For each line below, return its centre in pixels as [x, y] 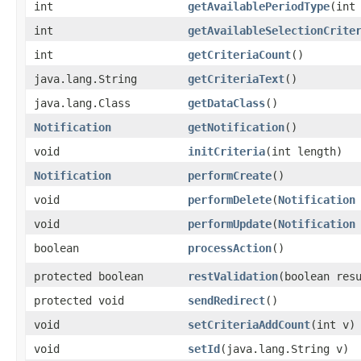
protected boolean [89, 276]
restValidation [233, 276]
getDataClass [226, 103]
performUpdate [230, 224]
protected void [79, 300]
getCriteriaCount [239, 54]
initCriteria [226, 151]
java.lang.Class [82, 103]
